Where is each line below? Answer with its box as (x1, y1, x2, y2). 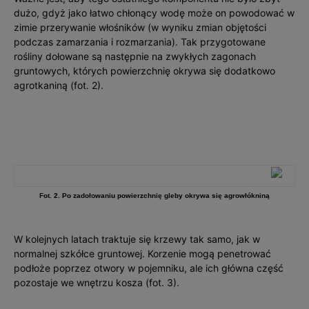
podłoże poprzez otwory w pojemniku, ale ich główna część (14, 262, 283, 274)
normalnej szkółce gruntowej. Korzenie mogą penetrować (14, 248, 271, 259)
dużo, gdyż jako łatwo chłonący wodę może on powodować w (14, 7, 295, 19)
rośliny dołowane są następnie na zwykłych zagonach (14, 50, 256, 62)
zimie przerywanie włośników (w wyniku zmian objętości (14, 21, 266, 33)
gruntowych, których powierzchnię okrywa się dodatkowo (14, 65, 275, 77)
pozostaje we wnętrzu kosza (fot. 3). (14, 277, 179, 288)
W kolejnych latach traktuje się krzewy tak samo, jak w (14, 233, 260, 245)
